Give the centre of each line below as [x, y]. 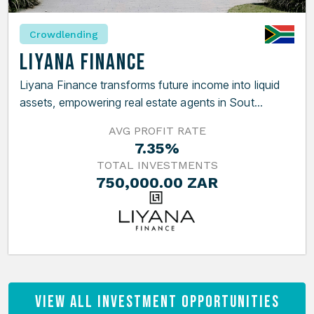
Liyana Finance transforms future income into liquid [150, 85]
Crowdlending [64, 34]
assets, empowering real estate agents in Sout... [141, 103]
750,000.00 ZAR [157, 183]
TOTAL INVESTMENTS [157, 165]
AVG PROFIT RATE [157, 131]
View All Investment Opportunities [157, 302]
